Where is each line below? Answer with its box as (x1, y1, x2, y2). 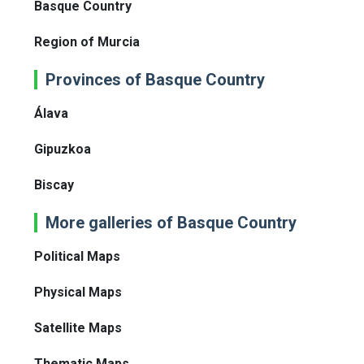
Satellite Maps (34, 320, 122, 336)
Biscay (34, 177, 74, 193)
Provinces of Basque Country (45, 70, 265, 90)
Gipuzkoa (34, 141, 91, 158)
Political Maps (34, 249, 120, 265)
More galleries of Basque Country (45, 213, 297, 233)
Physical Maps (34, 284, 122, 301)
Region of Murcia (34, 34, 140, 50)
